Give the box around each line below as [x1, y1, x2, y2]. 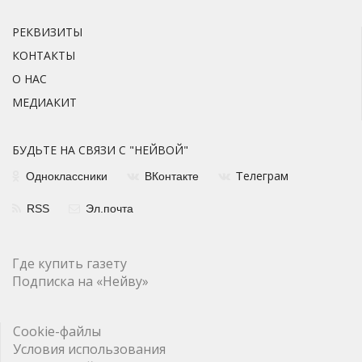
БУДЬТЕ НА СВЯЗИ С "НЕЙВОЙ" [12, 142, 188, 158]
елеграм [243, 168, 288, 184]
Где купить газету [12, 255, 127, 273]
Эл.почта [86, 202, 133, 216]
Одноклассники [26, 170, 107, 183]
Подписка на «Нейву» [12, 272, 149, 291]
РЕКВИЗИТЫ [12, 24, 82, 40]
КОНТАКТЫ [12, 48, 75, 64]
